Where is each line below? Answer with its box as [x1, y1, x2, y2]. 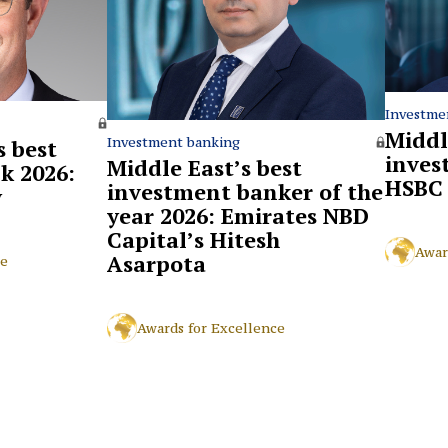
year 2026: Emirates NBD [107, 201, 369, 231]
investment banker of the [107, 177, 383, 207]
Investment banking [107, 133, 240, 152]
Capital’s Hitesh [107, 225, 280, 255]
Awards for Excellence [137, 319, 285, 338]
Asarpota [107, 249, 206, 279]
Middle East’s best [107, 153, 302, 183]
